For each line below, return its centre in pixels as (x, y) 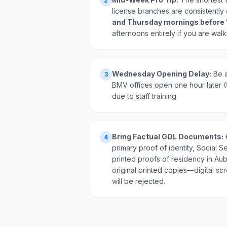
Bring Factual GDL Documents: (168, 137)
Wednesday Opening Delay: (162, 74)
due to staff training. (145, 96)
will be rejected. (139, 181)
